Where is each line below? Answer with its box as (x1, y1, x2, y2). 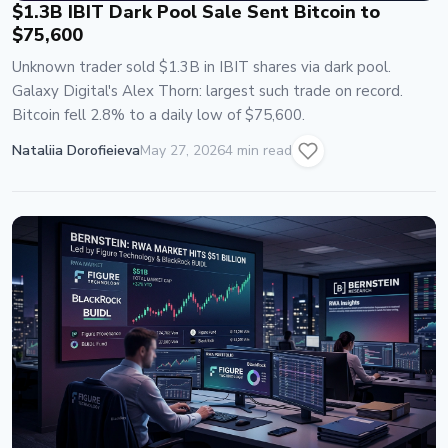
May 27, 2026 (140, 141, 225, 161)
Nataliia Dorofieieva (12, 141, 140, 161)
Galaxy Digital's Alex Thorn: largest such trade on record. (12, 80, 403, 101)
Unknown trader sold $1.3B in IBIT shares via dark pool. (12, 56, 391, 77)
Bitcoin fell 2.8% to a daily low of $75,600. (12, 104, 305, 125)
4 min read (225, 141, 292, 161)
